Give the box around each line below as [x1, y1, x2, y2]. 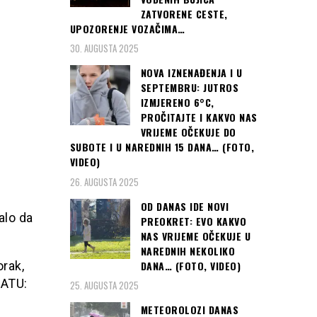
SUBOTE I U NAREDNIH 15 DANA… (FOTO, [69, 139, 254, 155]
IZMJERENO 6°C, [140, 95, 214, 110]
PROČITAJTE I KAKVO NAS [140, 110, 258, 125]
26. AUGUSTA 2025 [69, 174, 139, 189]
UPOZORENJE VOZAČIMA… [69, 21, 185, 36]
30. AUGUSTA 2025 [69, 41, 139, 56]
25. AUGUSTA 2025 [69, 278, 139, 293]
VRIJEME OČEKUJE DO [140, 125, 236, 140]
